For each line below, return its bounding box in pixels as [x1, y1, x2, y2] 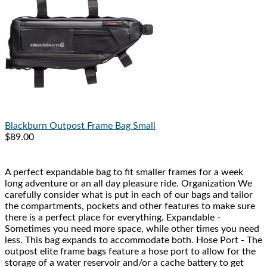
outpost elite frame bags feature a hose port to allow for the [5, 247, 256, 257]
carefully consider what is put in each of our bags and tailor [5, 190, 253, 200]
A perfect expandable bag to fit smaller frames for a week [5, 167, 243, 178]
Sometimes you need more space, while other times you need [5, 224, 259, 234]
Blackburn [5, 121, 47, 131]
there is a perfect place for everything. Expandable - [5, 213, 221, 223]
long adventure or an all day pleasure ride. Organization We [5, 179, 252, 189]
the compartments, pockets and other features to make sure [5, 201, 255, 212]
